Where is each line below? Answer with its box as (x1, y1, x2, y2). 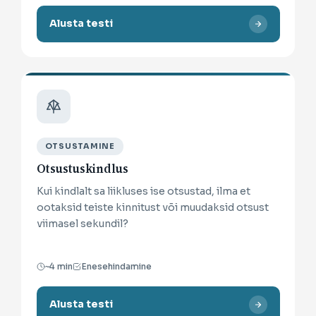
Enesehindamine (80, 260, 152, 272)
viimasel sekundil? (36, 217, 128, 230)
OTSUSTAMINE (44, 140, 115, 151)
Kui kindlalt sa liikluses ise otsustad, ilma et (36, 184, 250, 197)
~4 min (44, 260, 73, 272)
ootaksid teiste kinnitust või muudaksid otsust (36, 200, 269, 214)
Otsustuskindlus (36, 160, 128, 177)
